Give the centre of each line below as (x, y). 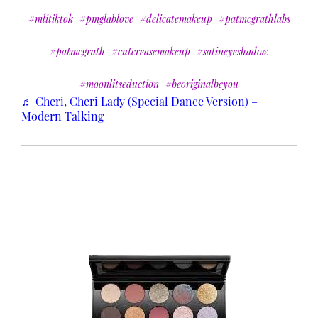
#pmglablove (106, 19)
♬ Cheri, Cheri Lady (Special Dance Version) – (139, 102)
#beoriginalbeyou (202, 84)
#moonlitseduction (119, 84)
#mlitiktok (50, 19)
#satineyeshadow (232, 52)
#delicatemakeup (176, 19)
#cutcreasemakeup (150, 52)
